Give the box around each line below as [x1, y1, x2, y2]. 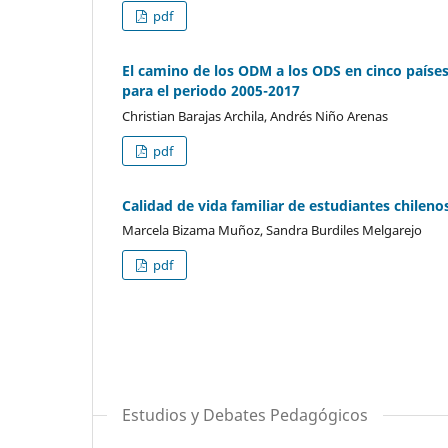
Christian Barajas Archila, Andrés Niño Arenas [122, 106, 388, 125]
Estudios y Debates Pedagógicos [122, 404, 368, 427]
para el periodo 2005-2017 [122, 80, 300, 100]
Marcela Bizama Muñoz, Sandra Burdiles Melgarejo [122, 221, 422, 240]
